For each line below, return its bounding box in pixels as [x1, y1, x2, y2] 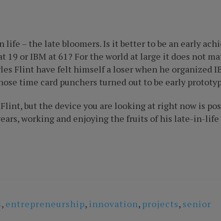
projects [142, 198, 179, 210]
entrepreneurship [5, 198, 85, 210]
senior [183, 198, 211, 210]
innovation [89, 198, 138, 210]
